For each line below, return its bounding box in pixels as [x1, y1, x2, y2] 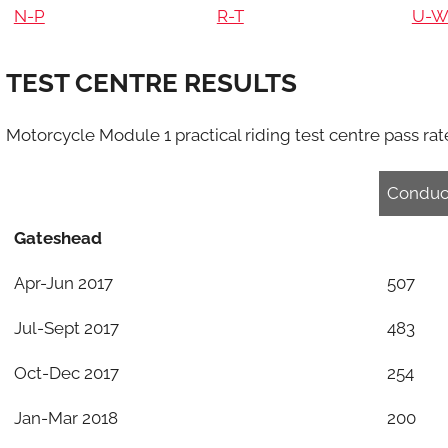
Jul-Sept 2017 [13, 317, 119, 338]
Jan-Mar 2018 [13, 407, 118, 428]
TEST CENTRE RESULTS [5, 68, 297, 98]
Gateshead [13, 227, 102, 248]
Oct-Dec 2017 [13, 362, 119, 383]
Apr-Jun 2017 [13, 272, 113, 293]
